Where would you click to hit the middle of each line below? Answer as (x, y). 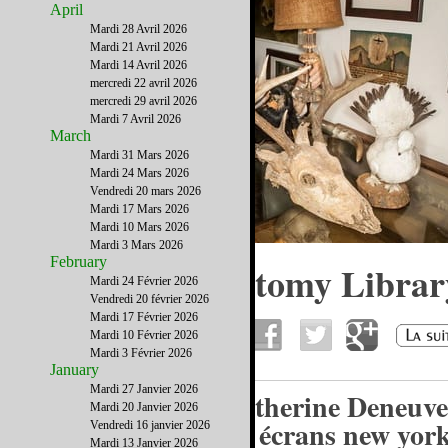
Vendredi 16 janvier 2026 (150, 425)
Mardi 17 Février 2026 (144, 317)
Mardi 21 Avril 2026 (138, 47)
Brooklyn (84, 319)
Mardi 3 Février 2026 (141, 353)
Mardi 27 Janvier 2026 (144, 389)
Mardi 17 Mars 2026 (139, 209)
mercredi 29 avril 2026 (143, 101)
